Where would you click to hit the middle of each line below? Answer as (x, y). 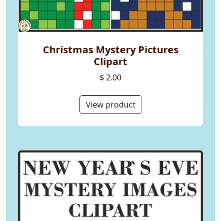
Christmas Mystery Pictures (110, 50)
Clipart (110, 62)
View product (110, 105)
